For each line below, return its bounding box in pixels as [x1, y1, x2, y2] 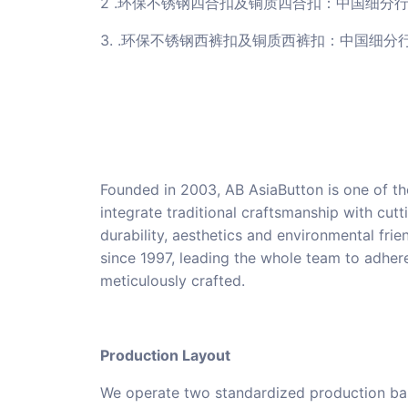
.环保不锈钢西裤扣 [117, 31, 238, 50]
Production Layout [100, 346, 230, 365]
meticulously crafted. [100, 271, 245, 291]
